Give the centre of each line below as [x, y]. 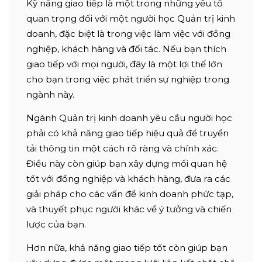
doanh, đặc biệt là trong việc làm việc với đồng [128, 33]
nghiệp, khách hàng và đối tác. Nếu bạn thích [126, 49]
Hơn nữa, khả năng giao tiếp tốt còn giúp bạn [127, 247]
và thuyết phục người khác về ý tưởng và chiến [129, 209]
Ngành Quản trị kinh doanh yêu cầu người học [129, 118]
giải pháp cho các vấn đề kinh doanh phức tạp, [130, 194]
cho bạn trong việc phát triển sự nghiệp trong [128, 79]
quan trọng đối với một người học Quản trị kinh [131, 18]
